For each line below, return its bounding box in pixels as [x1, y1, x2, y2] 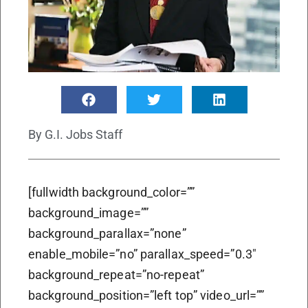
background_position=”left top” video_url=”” [28, 287, 265, 302]
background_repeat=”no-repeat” [28, 267, 204, 282]
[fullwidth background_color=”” [28, 184, 195, 199]
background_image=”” [28, 205, 148, 220]
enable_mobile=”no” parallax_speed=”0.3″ [28, 246, 256, 261]
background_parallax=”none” [28, 225, 186, 241]
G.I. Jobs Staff [42, 126, 122, 142]
